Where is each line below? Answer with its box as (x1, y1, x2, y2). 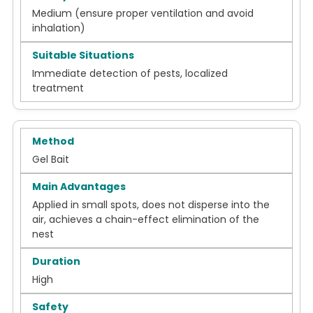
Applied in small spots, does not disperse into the (32, 198, 270, 212)
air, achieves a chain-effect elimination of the (32, 212, 259, 227)
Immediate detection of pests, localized (32, 66, 228, 81)
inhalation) (32, 21, 85, 36)
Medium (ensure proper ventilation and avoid (32, 6, 254, 21)
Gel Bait (32, 152, 69, 167)
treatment (32, 81, 84, 96)
